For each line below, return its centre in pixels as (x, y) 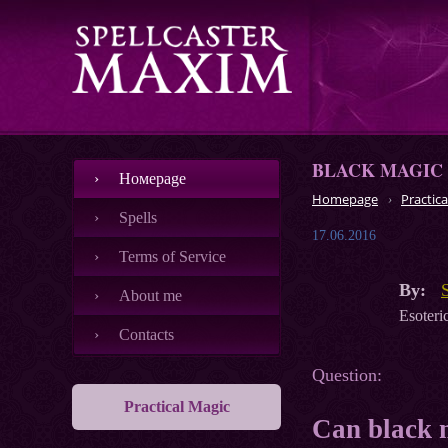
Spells (138, 217)
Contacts (146, 334)
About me (150, 295)
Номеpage (152, 178)
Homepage (345, 199)
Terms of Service (172, 256)
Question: (347, 375)
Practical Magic (176, 406)
